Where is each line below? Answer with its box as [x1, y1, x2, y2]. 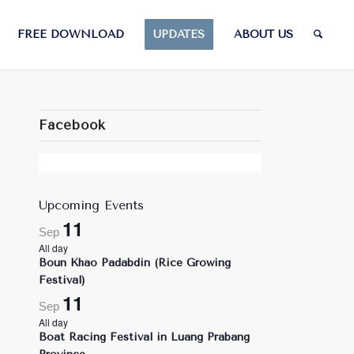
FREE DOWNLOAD [17, 28, 125, 41]
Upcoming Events [38, 198, 144, 213]
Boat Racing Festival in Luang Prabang [38, 330, 250, 344]
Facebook [38, 118, 106, 133]
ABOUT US [234, 28, 294, 41]
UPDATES [153, 28, 205, 41]
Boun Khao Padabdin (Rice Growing [38, 256, 231, 269]
